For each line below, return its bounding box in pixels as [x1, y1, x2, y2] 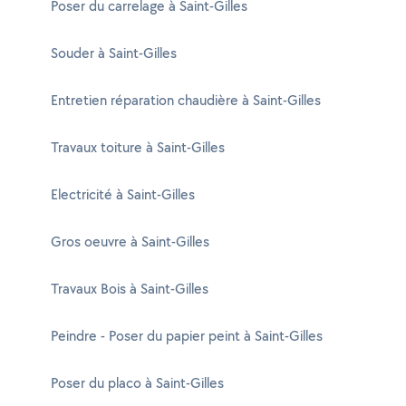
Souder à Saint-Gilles [51, 43, 177, 63]
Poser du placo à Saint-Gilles [51, 373, 224, 392]
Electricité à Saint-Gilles [51, 185, 195, 204]
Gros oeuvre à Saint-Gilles [51, 232, 209, 251]
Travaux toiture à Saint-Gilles [51, 138, 225, 157]
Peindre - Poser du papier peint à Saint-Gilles [51, 326, 323, 345]
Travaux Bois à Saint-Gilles [51, 279, 208, 298]
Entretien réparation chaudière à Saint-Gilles [51, 91, 321, 110]
